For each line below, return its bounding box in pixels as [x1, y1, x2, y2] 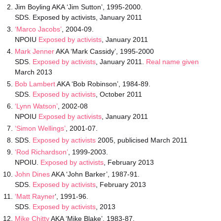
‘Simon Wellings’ [15, 124, 66, 132]
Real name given [146, 58, 199, 66]
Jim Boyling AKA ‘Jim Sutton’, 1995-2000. [15, 3, 143, 11]
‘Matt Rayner [15, 192, 55, 200]
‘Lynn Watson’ [15, 102, 58, 110]
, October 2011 [96, 90, 142, 98]
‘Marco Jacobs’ [15, 25, 62, 33]
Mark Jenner [15, 47, 54, 55]
